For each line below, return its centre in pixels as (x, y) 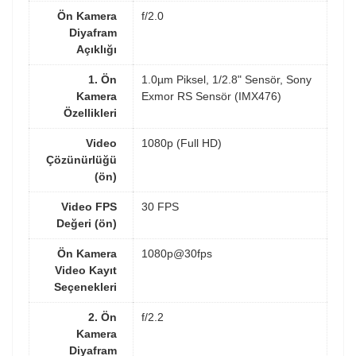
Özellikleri (90, 112)
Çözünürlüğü (81, 159)
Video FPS (89, 206)
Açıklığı (97, 49)
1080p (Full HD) (182, 143)
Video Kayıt (86, 270)
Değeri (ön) (87, 223)
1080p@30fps (177, 253)
